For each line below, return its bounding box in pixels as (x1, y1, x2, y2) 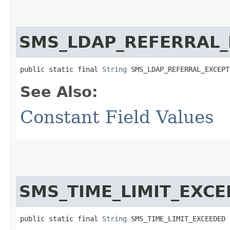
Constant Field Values (20, 106, 214, 127)
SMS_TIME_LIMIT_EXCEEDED (127, 214, 225, 223)
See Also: (20, 83, 98, 101)
